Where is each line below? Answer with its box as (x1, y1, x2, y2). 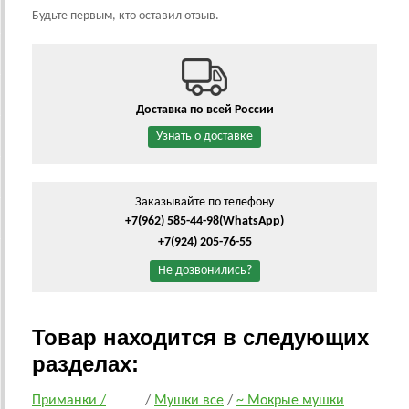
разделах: (32, 351, 139, 377)
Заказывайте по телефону (135, 195, 274, 210)
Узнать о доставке (156, 130, 253, 144)
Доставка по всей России (135, 103, 274, 118)
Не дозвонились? (157, 264, 252, 278)
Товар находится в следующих (32, 325, 369, 351)
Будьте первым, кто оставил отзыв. (32, 9, 219, 24)
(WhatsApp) (219, 215, 284, 229)
